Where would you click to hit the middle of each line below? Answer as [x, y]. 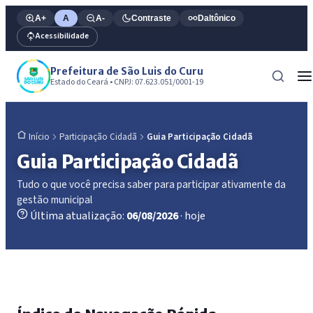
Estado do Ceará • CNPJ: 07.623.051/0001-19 [127, 82]
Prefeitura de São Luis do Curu [127, 71]
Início [39, 137]
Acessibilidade [62, 36]
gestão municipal [54, 199]
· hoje [193, 216]
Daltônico [217, 18]
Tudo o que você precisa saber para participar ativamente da [151, 184]
